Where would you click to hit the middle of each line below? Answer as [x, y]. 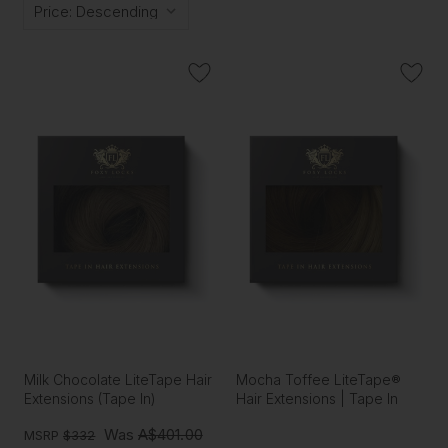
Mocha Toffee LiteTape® [319, 380]
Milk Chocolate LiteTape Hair [117, 380]
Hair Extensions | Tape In [317, 399]
